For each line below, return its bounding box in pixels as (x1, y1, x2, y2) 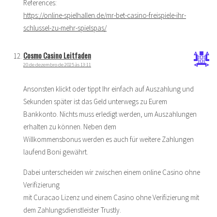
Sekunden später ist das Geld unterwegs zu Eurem (23, 96, 167, 106)
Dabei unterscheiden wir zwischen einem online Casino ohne (23, 167, 200, 177)
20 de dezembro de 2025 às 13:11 (23, 61, 91, 68)
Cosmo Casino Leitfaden (23, 49, 91, 61)
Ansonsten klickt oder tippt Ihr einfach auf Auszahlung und (23, 84, 194, 93)
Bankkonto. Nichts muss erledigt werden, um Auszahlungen (23, 109, 197, 119)
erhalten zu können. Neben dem (23, 122, 116, 131)
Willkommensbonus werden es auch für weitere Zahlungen (23, 134, 194, 144)
